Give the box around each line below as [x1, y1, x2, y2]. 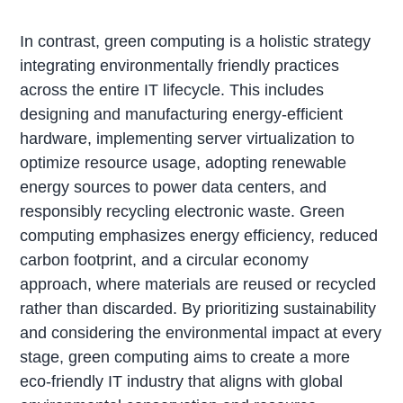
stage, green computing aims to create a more [20, 348, 351, 367]
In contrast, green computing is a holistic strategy [20, 32, 372, 51]
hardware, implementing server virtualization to [20, 130, 355, 148]
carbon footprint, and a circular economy [20, 251, 309, 270]
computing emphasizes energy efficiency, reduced [20, 227, 379, 246]
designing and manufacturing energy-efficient [20, 105, 344, 124]
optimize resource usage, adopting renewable [20, 154, 347, 173]
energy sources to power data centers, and [20, 178, 327, 197]
